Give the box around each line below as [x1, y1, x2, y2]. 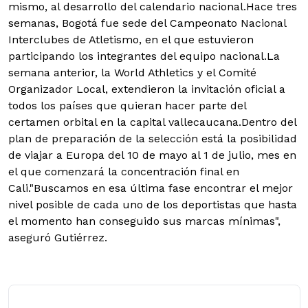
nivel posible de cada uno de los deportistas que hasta [8, 198, 297, 212]
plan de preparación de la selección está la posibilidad [8, 132, 297, 146]
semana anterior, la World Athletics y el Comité [8, 66, 256, 80]
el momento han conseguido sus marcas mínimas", [8, 214, 280, 228]
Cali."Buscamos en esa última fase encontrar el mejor [8, 181, 293, 195]
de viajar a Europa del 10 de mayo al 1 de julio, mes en [8, 148, 296, 162]
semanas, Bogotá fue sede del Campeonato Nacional [8, 16, 286, 30]
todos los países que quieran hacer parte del [8, 99, 246, 113]
